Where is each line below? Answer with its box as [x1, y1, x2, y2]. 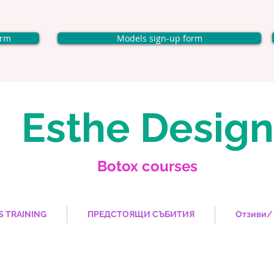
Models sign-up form [116, 32, 202, 44]
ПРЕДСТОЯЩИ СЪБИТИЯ [87, 209, 194, 219]
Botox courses [97, 157, 198, 175]
